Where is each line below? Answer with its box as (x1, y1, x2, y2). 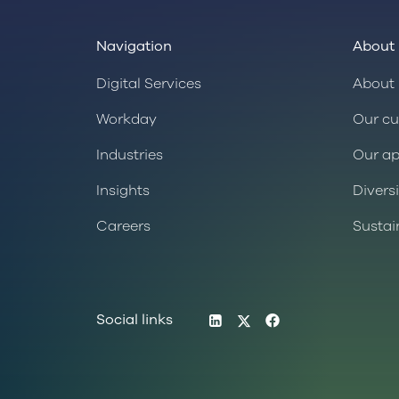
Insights (96, 181, 150, 201)
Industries (96, 145, 163, 166)
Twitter (251, 308, 297, 329)
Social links (96, 310, 173, 330)
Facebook (280, 308, 347, 329)
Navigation (96, 37, 172, 57)
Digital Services (96, 74, 201, 94)
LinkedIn (223, 308, 281, 329)
